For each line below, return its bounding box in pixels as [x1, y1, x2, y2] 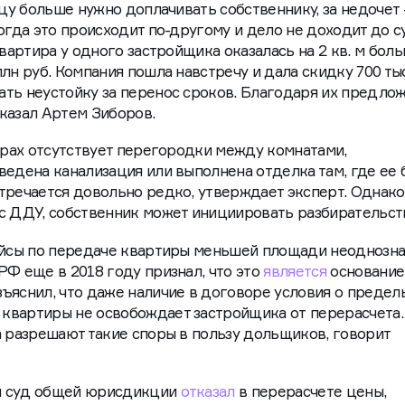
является [263, 261, 327, 280]
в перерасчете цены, [234, 382, 387, 401]
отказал [180, 382, 235, 401]
